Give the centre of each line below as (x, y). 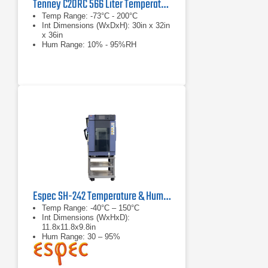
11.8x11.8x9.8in (69, 227)
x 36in (52, 35)
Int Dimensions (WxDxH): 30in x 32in (106, 25)
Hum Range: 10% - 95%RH (89, 45)
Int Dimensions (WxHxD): (86, 217)
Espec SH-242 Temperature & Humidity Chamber (167, 197)
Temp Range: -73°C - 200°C (90, 16)
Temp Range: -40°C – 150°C (91, 208)
